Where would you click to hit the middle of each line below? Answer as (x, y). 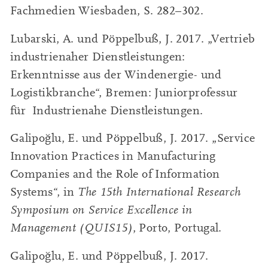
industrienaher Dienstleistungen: (98, 57)
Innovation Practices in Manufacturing (113, 156)
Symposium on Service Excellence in (101, 210)
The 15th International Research (159, 192)
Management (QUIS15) (71, 228)
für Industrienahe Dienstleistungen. (106, 110)
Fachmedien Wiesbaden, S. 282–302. (107, 11)
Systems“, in (44, 192)
